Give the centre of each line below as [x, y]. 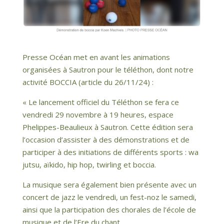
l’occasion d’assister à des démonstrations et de [106, 140]
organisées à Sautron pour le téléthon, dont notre [108, 70]
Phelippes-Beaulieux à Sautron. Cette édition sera [107, 127]
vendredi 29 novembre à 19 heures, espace [98, 115]
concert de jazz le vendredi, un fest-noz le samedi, [109, 197]
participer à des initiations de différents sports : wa [110, 152]
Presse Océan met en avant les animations [96, 57]
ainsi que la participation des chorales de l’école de [109, 210]
